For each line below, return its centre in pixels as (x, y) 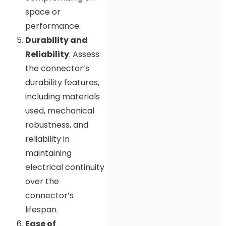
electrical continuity (65, 167)
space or (43, 12)
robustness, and (57, 125)
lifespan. (42, 210)
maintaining (48, 153)
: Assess (84, 54)
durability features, (62, 83)
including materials (63, 97)
